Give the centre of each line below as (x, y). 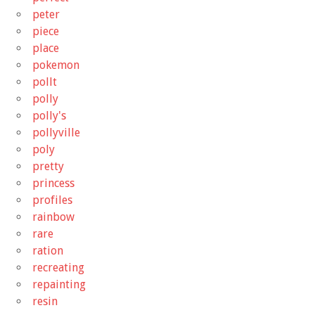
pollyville (56, 132)
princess (53, 183)
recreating (58, 267)
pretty (48, 166)
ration (48, 250)
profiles (52, 200)
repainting (59, 284)
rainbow (53, 217)
